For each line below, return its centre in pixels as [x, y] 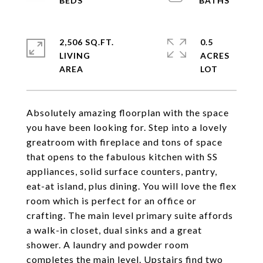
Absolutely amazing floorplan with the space [128, 112]
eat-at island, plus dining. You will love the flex [131, 186]
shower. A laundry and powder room [108, 245]
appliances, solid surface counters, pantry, [122, 171]
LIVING [75, 55]
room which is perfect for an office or [112, 200]
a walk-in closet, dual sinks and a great [114, 230]
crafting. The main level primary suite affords [130, 215]
